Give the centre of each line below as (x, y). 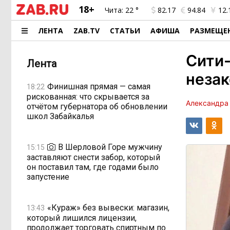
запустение (48, 177)
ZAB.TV (87, 31)
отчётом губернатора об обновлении (97, 107)
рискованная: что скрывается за (88, 97)
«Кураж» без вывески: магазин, (108, 207)
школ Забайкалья (60, 116)
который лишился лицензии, (82, 218)
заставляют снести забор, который (93, 157)
